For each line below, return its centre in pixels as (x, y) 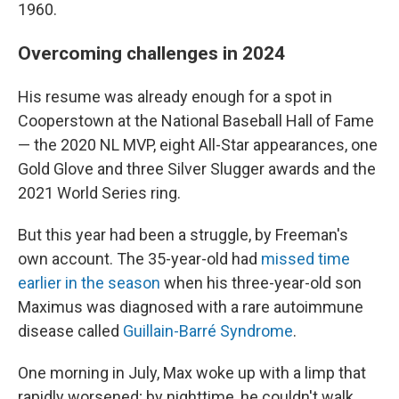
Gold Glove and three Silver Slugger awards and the (197, 169)
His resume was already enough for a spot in (175, 97)
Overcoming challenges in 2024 (151, 53)
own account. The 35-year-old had (139, 259)
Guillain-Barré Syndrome (208, 331)
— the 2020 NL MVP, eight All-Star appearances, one (198, 145)
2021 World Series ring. (99, 193)
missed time (305, 259)
